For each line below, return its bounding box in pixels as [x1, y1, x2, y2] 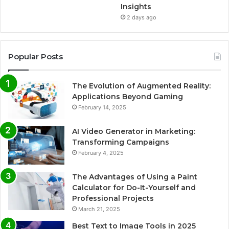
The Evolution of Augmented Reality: [72, 81, 211, 90]
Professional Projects [72, 193, 154, 203]
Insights [121, 2, 152, 11]
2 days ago [127, 13, 157, 21]
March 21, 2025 [78, 205, 120, 213]
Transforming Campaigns [72, 137, 169, 147]
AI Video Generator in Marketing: [72, 126, 195, 136]
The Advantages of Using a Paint [72, 172, 197, 181]
